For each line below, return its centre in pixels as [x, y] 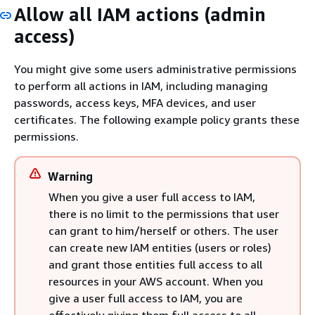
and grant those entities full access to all [155, 264]
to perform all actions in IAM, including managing [141, 86]
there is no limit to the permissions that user [164, 214]
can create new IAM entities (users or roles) [160, 247]
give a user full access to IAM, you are [146, 298]
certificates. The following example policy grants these [157, 120]
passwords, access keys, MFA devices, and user [135, 103]
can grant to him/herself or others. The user [163, 231]
